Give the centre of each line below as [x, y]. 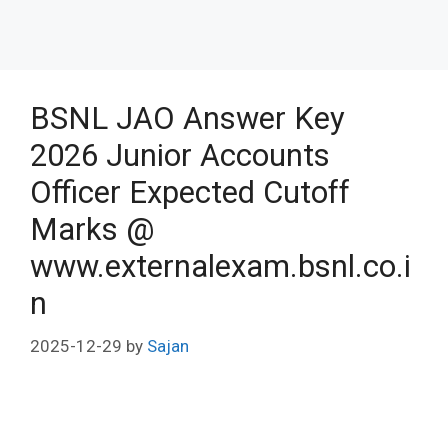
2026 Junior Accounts [180, 155]
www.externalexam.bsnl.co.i [220, 266]
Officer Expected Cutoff [190, 192]
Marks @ [92, 229]
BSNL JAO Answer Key [187, 118]
